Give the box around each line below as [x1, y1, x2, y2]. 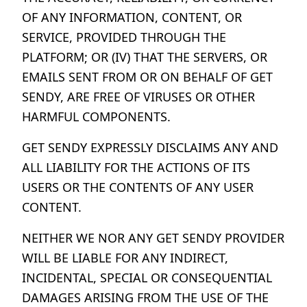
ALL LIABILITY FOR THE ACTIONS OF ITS [22, 159, 250, 175]
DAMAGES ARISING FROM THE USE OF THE [22, 289, 269, 306]
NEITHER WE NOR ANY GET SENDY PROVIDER [22, 230, 284, 246]
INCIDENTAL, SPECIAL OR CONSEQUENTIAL [22, 269, 272, 286]
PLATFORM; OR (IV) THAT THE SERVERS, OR [22, 49, 267, 65]
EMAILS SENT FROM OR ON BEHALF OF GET [22, 69, 273, 85]
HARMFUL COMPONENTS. [22, 108, 171, 125]
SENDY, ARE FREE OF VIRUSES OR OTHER [22, 88, 255, 105]
